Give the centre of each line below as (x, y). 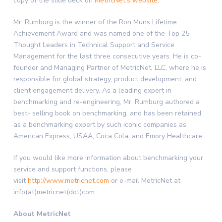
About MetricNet (42, 214)
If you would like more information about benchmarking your (108, 158)
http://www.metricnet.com (68, 181)
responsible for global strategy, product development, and (105, 79)
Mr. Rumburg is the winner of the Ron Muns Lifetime (95, 22)
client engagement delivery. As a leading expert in (92, 90)
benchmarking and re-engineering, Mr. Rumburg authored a (106, 102)
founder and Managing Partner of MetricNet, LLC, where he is (110, 68)
